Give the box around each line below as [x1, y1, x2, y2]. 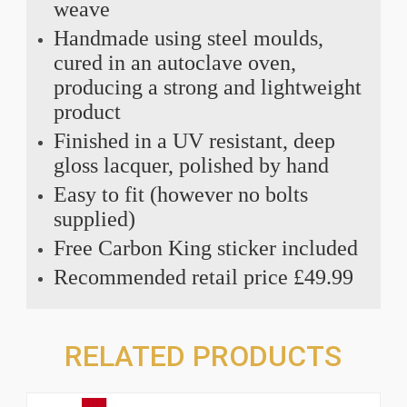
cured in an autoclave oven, [53, 50, 296, 74]
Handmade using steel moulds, [53, 25, 323, 50]
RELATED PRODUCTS [65, 338, 342, 373]
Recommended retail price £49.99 [53, 264, 353, 289]
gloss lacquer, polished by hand [53, 153, 329, 177]
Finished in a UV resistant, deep [53, 128, 335, 153]
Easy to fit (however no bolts [53, 182, 308, 206]
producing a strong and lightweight [53, 74, 362, 99]
